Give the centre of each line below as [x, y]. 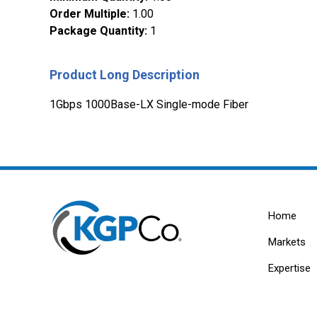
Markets [287, 242]
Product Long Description [125, 75]
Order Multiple [88, 14]
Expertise [289, 269]
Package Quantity [97, 31]
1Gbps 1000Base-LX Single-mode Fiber [149, 105]
